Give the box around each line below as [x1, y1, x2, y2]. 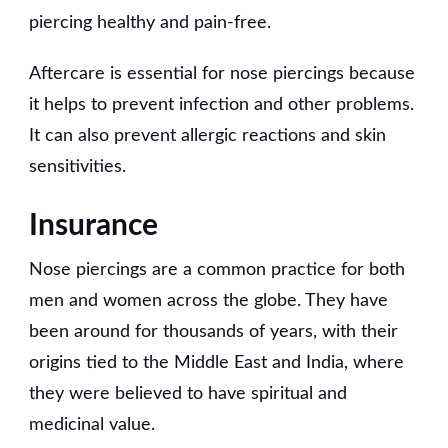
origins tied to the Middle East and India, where [29, 353, 404, 372]
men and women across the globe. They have [29, 291, 388, 310]
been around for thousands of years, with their [29, 322, 398, 341]
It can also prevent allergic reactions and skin [29, 126, 386, 145]
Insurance [29, 210, 158, 241]
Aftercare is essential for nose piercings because [29, 64, 415, 83]
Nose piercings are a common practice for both [29, 260, 405, 279]
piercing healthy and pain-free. [29, 13, 271, 32]
